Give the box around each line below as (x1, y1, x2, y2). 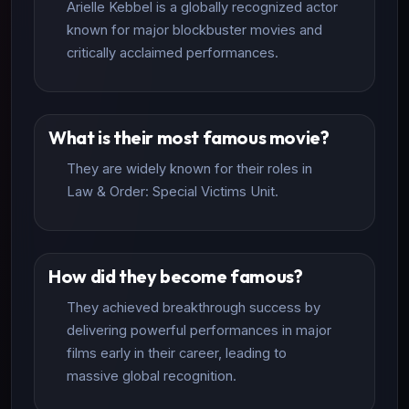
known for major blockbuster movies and (67, 21, 323, 38)
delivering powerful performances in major (67, 321, 332, 339)
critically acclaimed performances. (67, 44, 279, 61)
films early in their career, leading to (67, 344, 288, 362)
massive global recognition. (67, 367, 237, 384)
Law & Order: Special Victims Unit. (67, 183, 279, 200)
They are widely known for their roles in (67, 160, 313, 177)
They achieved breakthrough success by (67, 299, 321, 316)
